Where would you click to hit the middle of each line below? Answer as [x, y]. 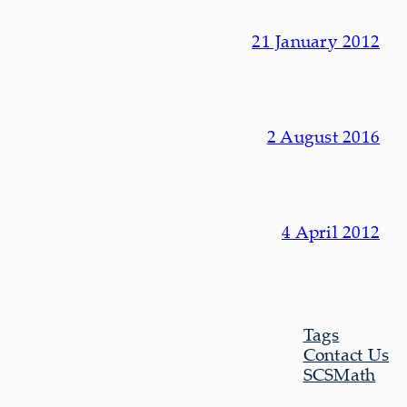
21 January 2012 [316, 41]
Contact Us [346, 354]
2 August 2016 [323, 136]
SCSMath [339, 374]
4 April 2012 [331, 231]
